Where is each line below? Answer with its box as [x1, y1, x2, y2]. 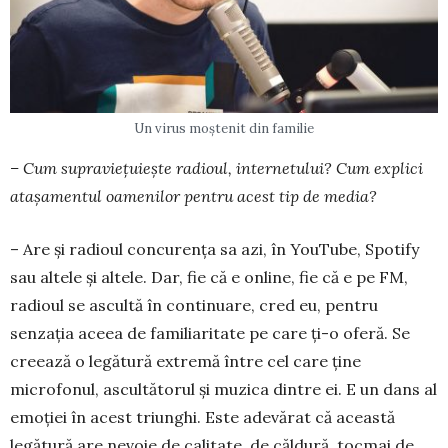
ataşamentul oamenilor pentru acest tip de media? [10, 186, 377, 206]
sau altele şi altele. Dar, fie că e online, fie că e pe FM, [10, 267, 408, 287]
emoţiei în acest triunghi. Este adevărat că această [10, 407, 395, 427]
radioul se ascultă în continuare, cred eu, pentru [10, 295, 378, 315]
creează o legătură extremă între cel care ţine [10, 351, 361, 371]
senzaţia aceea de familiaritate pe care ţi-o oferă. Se [10, 323, 410, 343]
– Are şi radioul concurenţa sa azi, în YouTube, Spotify [10, 239, 419, 259]
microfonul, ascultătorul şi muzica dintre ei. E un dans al [10, 379, 437, 399]
